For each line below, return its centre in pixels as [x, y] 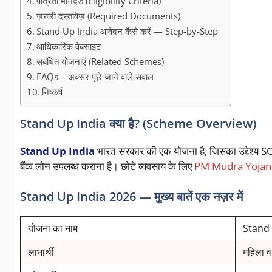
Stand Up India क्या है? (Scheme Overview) [138, 124]
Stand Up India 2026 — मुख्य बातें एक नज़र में [131, 196]
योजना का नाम [53, 228]
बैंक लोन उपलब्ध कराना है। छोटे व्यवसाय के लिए [107, 166]
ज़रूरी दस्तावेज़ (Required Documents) [108, 16]
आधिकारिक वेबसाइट [69, 46]
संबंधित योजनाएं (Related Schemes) [100, 62]
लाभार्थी [41, 252]
